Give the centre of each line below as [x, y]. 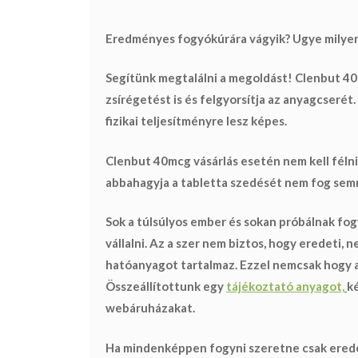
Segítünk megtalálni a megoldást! [199, 78]
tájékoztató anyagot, [285, 286]
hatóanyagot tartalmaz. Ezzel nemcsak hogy [230, 265]
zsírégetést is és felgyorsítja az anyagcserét [229, 99]
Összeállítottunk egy [166, 286]
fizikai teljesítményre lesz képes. [196, 121]
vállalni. [127, 243]
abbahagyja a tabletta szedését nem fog [219, 182]
